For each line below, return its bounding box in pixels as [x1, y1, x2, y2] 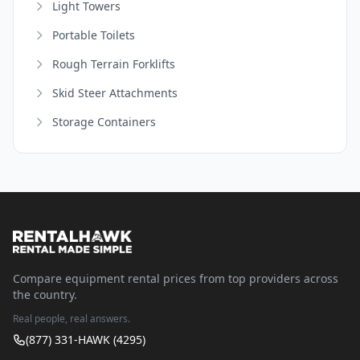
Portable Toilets [52, 27, 135, 43]
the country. [13, 287, 77, 302]
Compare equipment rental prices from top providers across [13, 271, 338, 286]
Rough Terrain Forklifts [52, 55, 175, 72]
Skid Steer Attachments [52, 84, 178, 100]
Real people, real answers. [13, 312, 130, 325]
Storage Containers [52, 113, 156, 129]
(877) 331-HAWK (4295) [26, 332, 145, 347]
